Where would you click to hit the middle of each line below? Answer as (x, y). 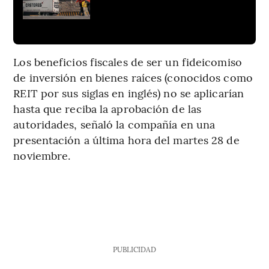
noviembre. (42, 156)
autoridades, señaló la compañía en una (114, 124)
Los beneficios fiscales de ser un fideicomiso (128, 62)
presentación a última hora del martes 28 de (126, 140)
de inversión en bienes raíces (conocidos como (133, 77)
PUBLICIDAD (134, 249)
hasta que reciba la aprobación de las (107, 109)
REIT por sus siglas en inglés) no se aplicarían (129, 93)
